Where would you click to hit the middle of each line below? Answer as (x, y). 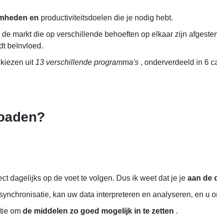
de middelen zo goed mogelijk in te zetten (98, 211)
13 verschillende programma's (87, 62)
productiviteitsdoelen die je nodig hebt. (106, 18)
